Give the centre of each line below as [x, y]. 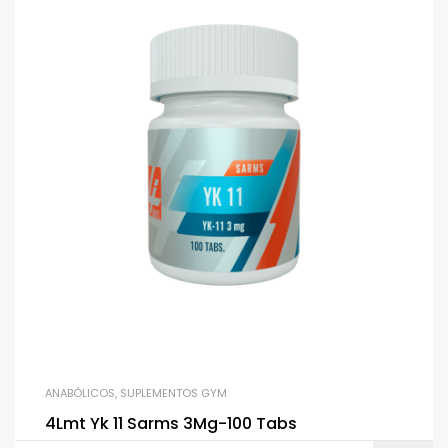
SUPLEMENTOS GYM [173, 393]
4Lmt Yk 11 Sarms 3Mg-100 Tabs [171, 424]
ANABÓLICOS [80, 393]
